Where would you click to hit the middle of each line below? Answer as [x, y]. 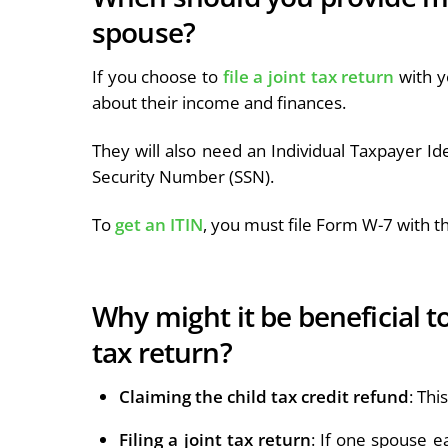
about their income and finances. [221, 102]
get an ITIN [159, 224]
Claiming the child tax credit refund [264, 396]
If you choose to [157, 76]
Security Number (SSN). [185, 176]
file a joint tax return [308, 76]
